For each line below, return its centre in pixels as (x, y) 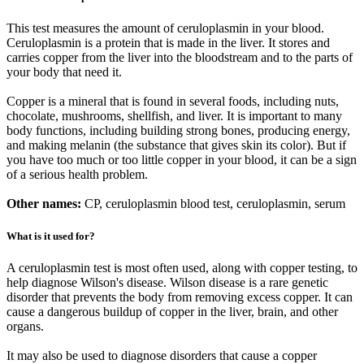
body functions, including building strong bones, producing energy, (178, 131)
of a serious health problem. (77, 175)
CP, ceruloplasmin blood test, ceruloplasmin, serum (213, 204)
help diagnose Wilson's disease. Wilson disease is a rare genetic (167, 282)
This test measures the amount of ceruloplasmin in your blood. (165, 28)
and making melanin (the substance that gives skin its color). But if (176, 145)
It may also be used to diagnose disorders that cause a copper (162, 355)
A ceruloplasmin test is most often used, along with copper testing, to (182, 267)
